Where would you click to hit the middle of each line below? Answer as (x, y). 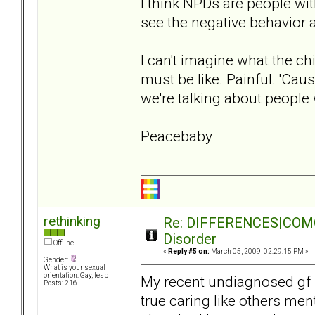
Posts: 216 (60, 283)
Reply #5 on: (189, 252)
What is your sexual (75, 268)
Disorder (190, 240)
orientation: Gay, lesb (76, 276)
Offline (63, 243)
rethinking (72, 221)
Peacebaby (176, 136)
